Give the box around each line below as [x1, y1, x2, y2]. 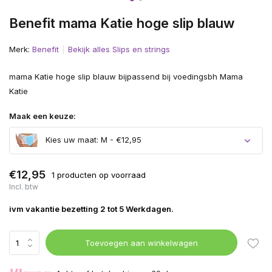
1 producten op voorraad [52, 169, 146, 180]
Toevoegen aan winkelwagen [85, 237, 199, 248]
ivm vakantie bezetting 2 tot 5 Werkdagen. [9, 204, 174, 214]
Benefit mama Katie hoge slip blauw [9, 15, 234, 31]
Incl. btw [9, 182, 38, 191]
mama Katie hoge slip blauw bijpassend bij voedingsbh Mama [9, 72, 243, 81]
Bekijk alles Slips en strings [68, 44, 170, 54]
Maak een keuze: [9, 111, 76, 121]
